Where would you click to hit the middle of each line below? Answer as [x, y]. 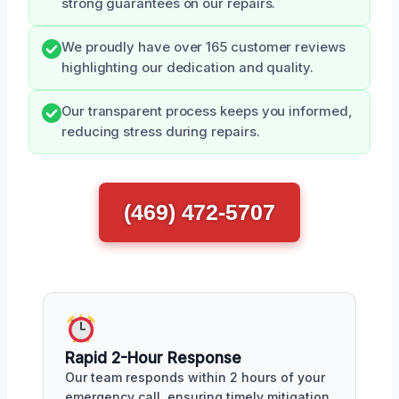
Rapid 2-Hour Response [153, 358]
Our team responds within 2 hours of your [195, 378]
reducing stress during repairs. [161, 132]
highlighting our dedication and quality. [187, 68]
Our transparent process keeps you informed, [207, 112]
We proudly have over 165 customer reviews [204, 48]
